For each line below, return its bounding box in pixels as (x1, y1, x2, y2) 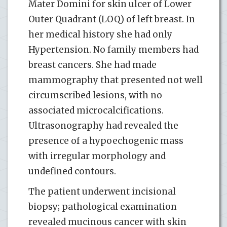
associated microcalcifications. (28, 104, 164, 116)
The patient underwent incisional (28, 185, 176, 197)
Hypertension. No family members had (28, 44, 199, 55)
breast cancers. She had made (28, 59, 157, 70)
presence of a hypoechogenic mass (28, 135, 183, 146)
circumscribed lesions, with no (28, 89, 162, 101)
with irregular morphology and (28, 150, 166, 162)
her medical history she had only (28, 28, 172, 40)
